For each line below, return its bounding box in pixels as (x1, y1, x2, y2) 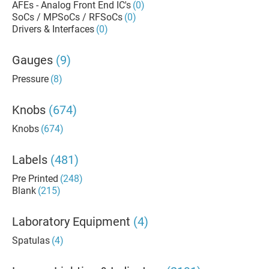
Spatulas (12, 235, 50, 246)
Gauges (12, 53, 53, 67)
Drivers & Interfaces (12, 23, 94, 35)
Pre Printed (12, 173, 58, 184)
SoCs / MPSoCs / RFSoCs (12, 11, 122, 23)
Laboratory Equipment (12, 214, 130, 229)
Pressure (12, 73, 49, 85)
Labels (12, 153, 47, 167)
